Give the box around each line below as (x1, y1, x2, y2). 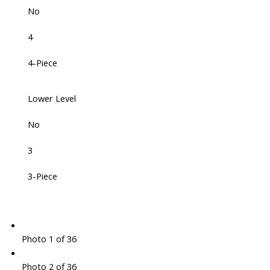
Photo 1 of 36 (21, 233, 77, 245)
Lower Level (27, 92, 76, 105)
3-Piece (27, 170, 57, 183)
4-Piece (27, 57, 57, 69)
